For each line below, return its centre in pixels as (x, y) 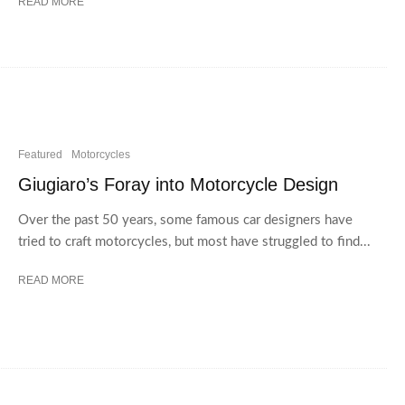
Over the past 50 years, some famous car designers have (185, 220)
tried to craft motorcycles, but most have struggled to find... (194, 241)
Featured (40, 154)
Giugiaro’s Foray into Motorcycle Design (178, 184)
